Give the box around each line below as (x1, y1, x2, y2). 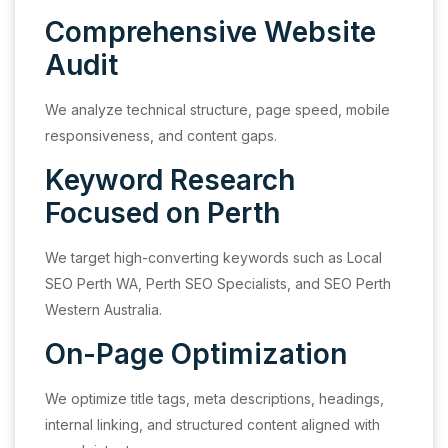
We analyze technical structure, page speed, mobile (45, 101, 390, 118)
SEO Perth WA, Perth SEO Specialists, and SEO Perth (45, 275, 391, 292)
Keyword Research (45, 163, 295, 197)
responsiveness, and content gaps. (45, 127, 277, 144)
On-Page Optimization (45, 337, 347, 371)
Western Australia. (45, 301, 162, 318)
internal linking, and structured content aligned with (45, 416, 380, 433)
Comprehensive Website (45, 15, 376, 49)
